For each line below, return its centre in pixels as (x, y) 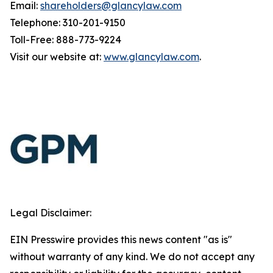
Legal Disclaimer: (51, 213)
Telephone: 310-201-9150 (68, 23)
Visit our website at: (57, 57)
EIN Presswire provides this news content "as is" (121, 239)
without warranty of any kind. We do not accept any (132, 257)
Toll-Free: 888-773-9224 (66, 40)
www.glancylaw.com (151, 57)
